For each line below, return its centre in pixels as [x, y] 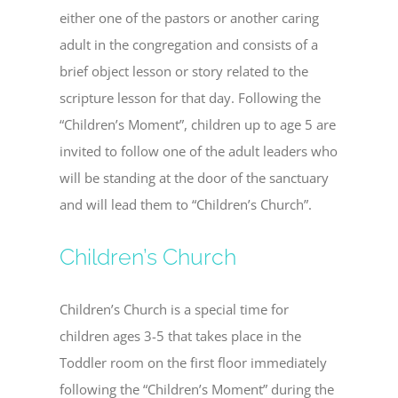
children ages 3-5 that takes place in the [181, 336]
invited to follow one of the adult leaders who [199, 151]
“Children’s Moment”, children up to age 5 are [198, 125]
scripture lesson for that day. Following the [191, 98]
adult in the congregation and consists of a [189, 45]
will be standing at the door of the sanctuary [195, 178]
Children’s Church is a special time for [175, 310]
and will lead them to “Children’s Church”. [186, 205]
